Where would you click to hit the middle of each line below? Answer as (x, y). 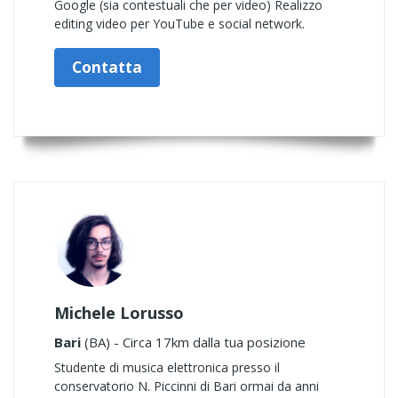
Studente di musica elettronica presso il (167, 367)
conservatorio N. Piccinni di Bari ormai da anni (187, 386)
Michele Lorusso (119, 313)
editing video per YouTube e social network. (179, 24)
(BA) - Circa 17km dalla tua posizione (193, 342)
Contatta (107, 67)
